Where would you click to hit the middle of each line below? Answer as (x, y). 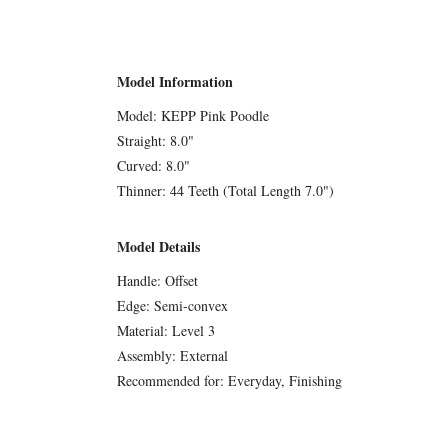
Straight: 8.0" (155, 140)
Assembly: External (172, 355)
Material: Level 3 (166, 330)
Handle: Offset (157, 280)
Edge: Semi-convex (172, 305)
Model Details (158, 246)
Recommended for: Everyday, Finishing (229, 380)
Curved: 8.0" (153, 165)
